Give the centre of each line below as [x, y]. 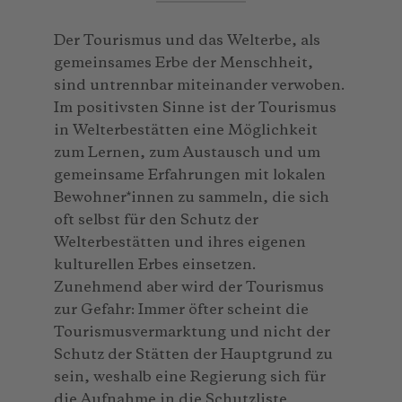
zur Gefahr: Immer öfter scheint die [181, 310]
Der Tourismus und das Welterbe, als [187, 41]
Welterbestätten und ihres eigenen [180, 243]
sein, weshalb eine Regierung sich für [190, 377]
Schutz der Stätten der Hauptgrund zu [193, 355]
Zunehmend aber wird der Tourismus [189, 288]
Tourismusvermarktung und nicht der [192, 332]
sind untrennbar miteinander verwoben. [199, 86]
